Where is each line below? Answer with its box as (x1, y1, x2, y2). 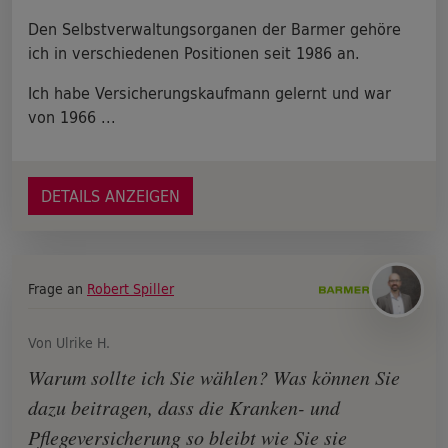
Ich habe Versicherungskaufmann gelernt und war (28, 79, 391, 107)
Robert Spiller (87, 277, 174, 301)
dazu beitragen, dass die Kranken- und (28, 394, 340, 420)
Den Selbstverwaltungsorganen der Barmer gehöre (28, 15, 401, 43)
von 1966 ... (28, 103, 116, 131)
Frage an (28, 277, 87, 301)
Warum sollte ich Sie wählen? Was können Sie (28, 364, 400, 390)
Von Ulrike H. (28, 331, 110, 355)
